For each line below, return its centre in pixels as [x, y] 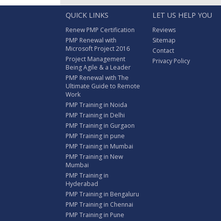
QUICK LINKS [87, 15]
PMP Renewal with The [97, 77]
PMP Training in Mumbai [99, 146]
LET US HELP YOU [182, 15]
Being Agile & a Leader [98, 67]
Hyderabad [82, 184]
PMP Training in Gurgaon [100, 125]
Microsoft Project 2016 [98, 48]
